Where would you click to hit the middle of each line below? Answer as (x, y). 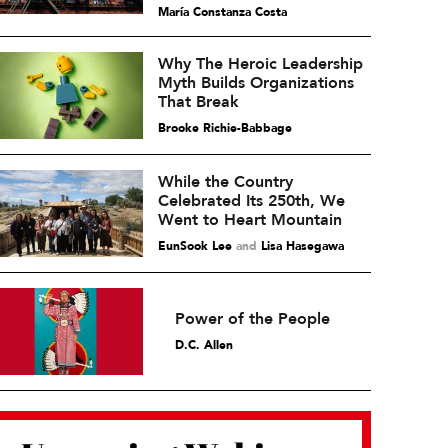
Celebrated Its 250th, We (251, 200)
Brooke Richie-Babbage (224, 127)
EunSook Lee (194, 245)
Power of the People (253, 318)
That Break (198, 101)
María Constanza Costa (222, 12)
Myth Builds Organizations (255, 82)
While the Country (225, 181)
